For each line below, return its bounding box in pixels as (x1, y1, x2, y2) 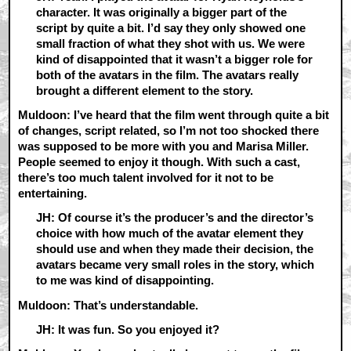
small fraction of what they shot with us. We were (35, 36, 305, 50)
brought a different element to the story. (35, 83, 253, 97)
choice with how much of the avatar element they (35, 226, 303, 241)
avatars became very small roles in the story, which (35, 258, 314, 272)
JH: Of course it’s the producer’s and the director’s (35, 211, 313, 225)
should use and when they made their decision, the (35, 242, 313, 256)
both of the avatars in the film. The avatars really (35, 67, 299, 81)
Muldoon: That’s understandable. (18, 298, 199, 312)
